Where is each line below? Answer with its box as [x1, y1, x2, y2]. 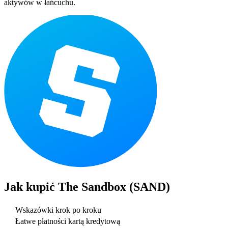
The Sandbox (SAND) [58, 180, 170, 193]
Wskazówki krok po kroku [15, 206, 101, 215]
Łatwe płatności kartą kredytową [15, 217, 120, 226]
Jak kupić [4, 180, 58, 193]
